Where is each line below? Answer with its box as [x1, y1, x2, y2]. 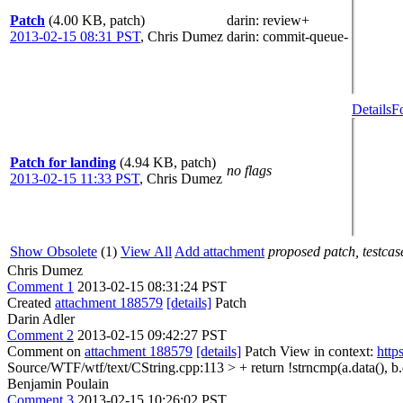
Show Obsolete [10, 244, 97, 259]
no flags [227, 163, 272, 178]
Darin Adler [7, 311, 75, 327]
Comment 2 [7, 327, 74, 343]
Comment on [7, 344, 85, 359]
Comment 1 [7, 279, 74, 294]
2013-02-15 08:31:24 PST [77, 279, 227, 294]
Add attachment [175, 244, 264, 259]
